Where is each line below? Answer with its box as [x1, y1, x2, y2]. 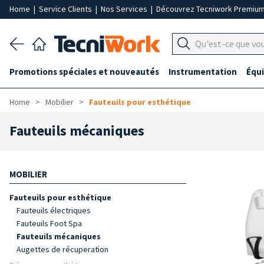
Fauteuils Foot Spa [16, 218, 82, 229]
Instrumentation [169, 66, 237, 77]
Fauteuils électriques [16, 205, 91, 216]
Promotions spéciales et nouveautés [9, 66, 159, 77]
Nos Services [101, 4, 149, 14]
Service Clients [39, 4, 94, 14]
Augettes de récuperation [16, 244, 108, 255]
